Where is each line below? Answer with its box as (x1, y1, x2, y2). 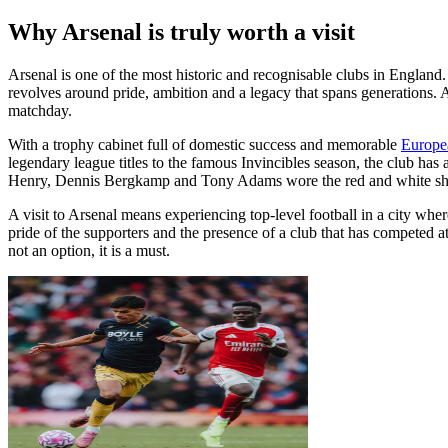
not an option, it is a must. (8, 242, 170, 260)
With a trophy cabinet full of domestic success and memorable (8, 136, 401, 154)
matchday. (8, 102, 72, 120)
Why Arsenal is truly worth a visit (8, 19, 355, 46)
